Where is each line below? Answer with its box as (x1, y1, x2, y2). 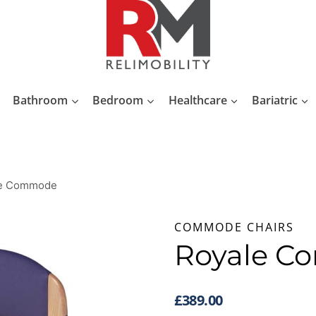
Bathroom (13, 92, 68, 109)
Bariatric (251, 92, 298, 109)
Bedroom (92, 92, 144, 109)
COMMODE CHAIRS (174, 219, 295, 235)
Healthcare (168, 92, 227, 109)
